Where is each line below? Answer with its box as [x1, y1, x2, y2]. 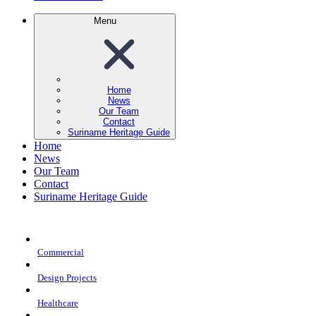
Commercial [37, 246, 84, 257]
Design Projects [37, 272, 97, 283]
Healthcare [37, 297, 78, 308]
